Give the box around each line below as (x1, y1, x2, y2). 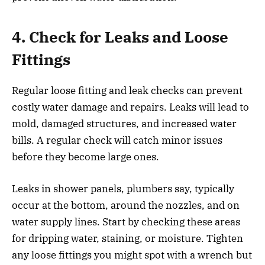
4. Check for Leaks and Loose (12, 27, 228, 47)
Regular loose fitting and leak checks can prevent (12, 84, 243, 98)
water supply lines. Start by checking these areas (12, 215, 240, 229)
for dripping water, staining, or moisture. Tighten (12, 232, 243, 245)
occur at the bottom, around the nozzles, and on (12, 199, 240, 212)
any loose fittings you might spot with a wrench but (12, 248, 252, 262)
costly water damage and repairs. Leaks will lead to (12, 101, 249, 114)
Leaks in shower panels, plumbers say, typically (12, 182, 234, 196)
